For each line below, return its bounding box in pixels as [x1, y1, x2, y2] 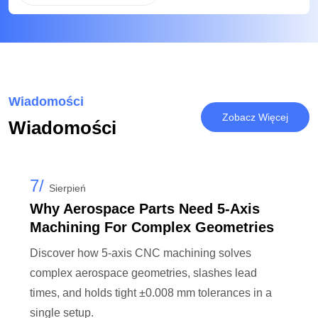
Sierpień [49, 182, 86, 194]
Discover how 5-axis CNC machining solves [30, 246, 251, 259]
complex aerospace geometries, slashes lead [30, 266, 257, 279]
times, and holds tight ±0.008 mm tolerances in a [30, 286, 272, 299]
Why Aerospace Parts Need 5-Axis [30, 200, 260, 216]
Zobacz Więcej [222, 111, 288, 124]
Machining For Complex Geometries [30, 219, 274, 235]
